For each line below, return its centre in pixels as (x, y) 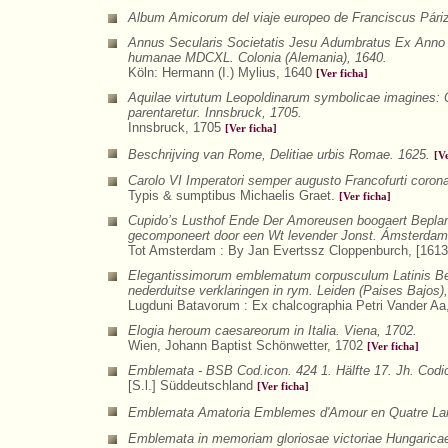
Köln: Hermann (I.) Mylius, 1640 (222, 72)
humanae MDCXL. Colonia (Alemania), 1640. (257, 57)
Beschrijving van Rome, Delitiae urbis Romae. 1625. (279, 154)
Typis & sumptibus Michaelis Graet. (233, 195)
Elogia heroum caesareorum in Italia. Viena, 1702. (272, 330)
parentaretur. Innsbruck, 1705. (215, 112)
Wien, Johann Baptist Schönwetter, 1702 (247, 345)
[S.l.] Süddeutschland (192, 385)
